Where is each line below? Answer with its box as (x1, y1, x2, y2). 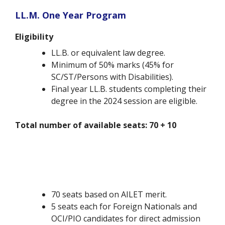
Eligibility (15, 31, 57, 43)
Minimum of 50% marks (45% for (51, 59, 174, 71)
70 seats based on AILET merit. (51, 189, 167, 200)
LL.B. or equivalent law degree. (51, 47, 165, 59)
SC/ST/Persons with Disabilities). (51, 71, 173, 83)
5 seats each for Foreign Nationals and (51, 201, 197, 212)
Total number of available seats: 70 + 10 (15, 120, 176, 131)
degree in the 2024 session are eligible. (51, 95, 197, 107)
